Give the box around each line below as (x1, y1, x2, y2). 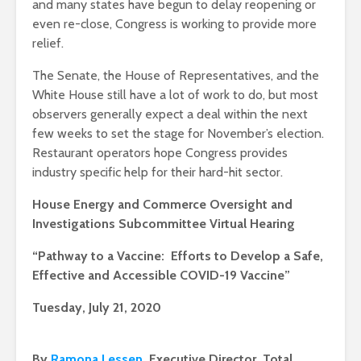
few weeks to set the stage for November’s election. (32, 126, 324, 142)
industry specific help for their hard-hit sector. (32, 164, 283, 180)
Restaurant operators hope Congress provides (32, 145, 288, 161)
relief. (32, 35, 64, 52)
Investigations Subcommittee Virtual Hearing (32, 216, 295, 232)
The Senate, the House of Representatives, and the (32, 68, 319, 84)
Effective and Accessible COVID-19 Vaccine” (32, 268, 290, 284)
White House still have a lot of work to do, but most (32, 87, 318, 103)
